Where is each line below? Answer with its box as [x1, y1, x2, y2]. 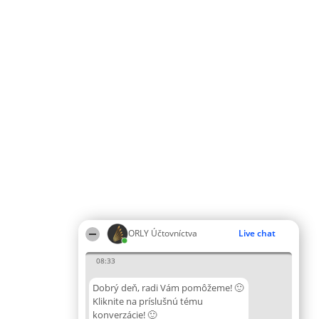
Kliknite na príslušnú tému [93, 295, 203, 308]
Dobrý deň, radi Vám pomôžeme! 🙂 [93, 281, 244, 294]
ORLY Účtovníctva [128, 227, 197, 239]
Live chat [239, 227, 276, 239]
